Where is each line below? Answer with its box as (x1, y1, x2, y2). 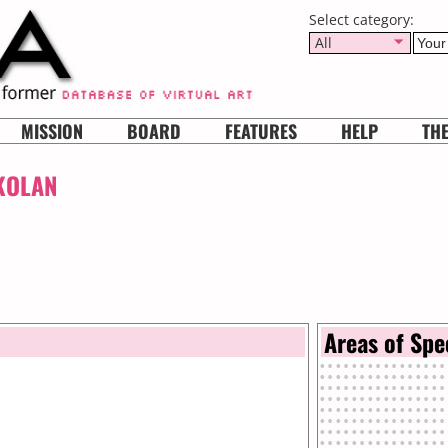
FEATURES (225, 118, 297, 144)
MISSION (21, 118, 83, 144)
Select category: (309, 10, 414, 29)
